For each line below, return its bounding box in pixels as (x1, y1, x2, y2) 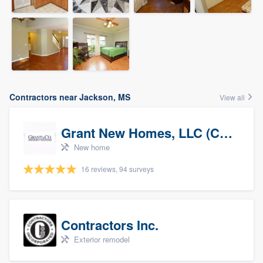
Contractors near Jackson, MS (9, 90, 130, 103)
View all (220, 92, 247, 102)
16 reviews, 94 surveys (81, 163, 154, 174)
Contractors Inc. (61, 215, 159, 234)
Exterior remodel (72, 233, 130, 245)
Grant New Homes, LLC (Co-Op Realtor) (220, 123, 232, 142)
